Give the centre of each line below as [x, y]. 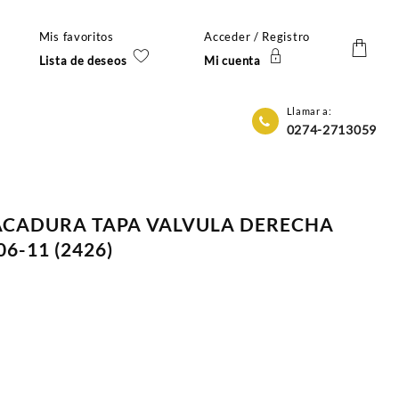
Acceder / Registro [257, 36]
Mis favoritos [76, 36]
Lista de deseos [83, 60]
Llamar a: [309, 111]
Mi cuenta [232, 60]
